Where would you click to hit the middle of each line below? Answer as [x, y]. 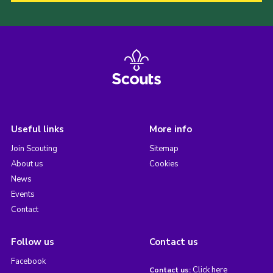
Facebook [28, 262]
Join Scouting [34, 149]
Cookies [164, 164]
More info [170, 129]
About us [27, 164]
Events [23, 195]
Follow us [32, 242]
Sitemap [164, 149]
